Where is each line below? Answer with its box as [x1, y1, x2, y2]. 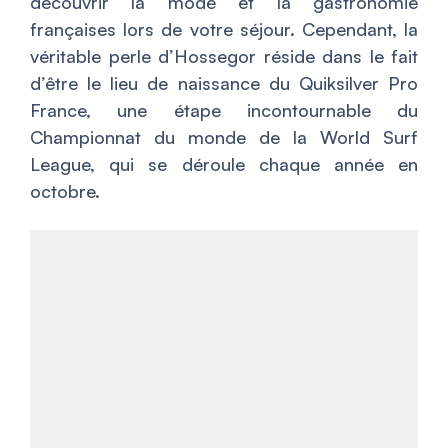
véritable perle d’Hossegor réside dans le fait [30, 45, 418, 68]
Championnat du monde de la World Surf [30, 126, 418, 149]
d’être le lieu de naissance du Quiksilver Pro [30, 72, 418, 95]
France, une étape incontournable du [30, 99, 418, 122]
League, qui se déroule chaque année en [30, 153, 418, 176]
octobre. [30, 180, 100, 203]
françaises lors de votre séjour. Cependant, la [30, 18, 418, 41]
